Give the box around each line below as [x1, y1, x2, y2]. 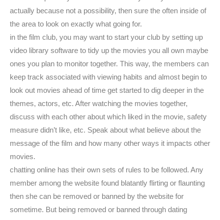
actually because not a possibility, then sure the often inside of [10, 6, 206, 15]
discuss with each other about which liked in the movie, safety [10, 112, 207, 121]
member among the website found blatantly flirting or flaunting [10, 179, 205, 187]
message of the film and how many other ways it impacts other [10, 139, 210, 147]
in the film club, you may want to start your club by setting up [10, 33, 203, 41]
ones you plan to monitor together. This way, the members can [10, 59, 209, 68]
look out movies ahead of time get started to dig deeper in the [10, 86, 204, 94]
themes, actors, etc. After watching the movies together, [10, 99, 188, 108]
